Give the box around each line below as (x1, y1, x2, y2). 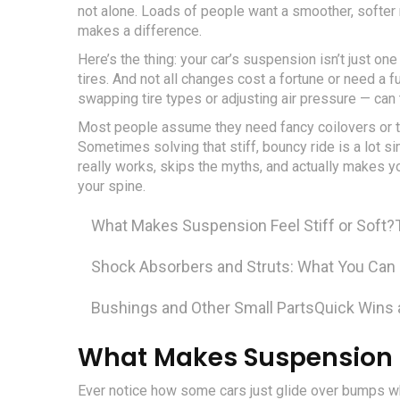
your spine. (78, 178, 146, 196)
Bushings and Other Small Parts (91, 298, 314, 318)
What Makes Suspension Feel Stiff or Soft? (91, 216, 395, 236)
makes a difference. (78, 22, 202, 40)
